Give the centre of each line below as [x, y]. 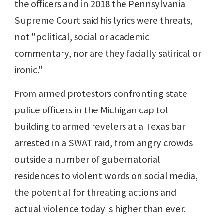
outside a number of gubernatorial [87, 160]
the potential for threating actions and [95, 193]
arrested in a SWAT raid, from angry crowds [104, 143]
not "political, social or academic [82, 37]
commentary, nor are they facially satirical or [108, 54]
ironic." [29, 70]
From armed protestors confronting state [101, 94]
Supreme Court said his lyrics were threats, [104, 21]
